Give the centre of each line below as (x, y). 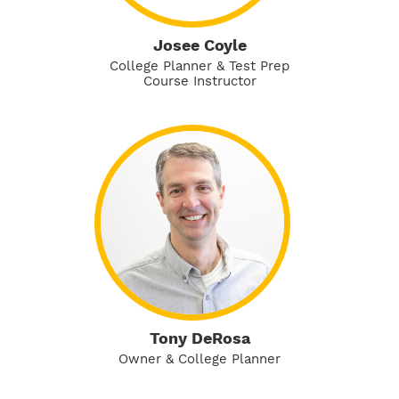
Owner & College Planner (199, 358)
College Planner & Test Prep (199, 65)
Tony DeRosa (199, 338)
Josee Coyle (199, 45)
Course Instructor (199, 81)
